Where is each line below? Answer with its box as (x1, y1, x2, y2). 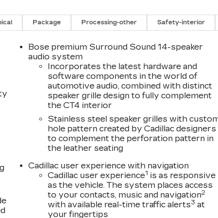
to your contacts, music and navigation (48, 190, 202, 200)
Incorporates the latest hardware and (48, 62, 198, 72)
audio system (28, 52, 83, 62)
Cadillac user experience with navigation (28, 161, 189, 171)
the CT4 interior (48, 101, 112, 110)
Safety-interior (157, 19, 205, 26)
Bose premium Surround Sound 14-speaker (28, 42, 203, 52)
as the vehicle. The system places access (48, 181, 213, 190)
